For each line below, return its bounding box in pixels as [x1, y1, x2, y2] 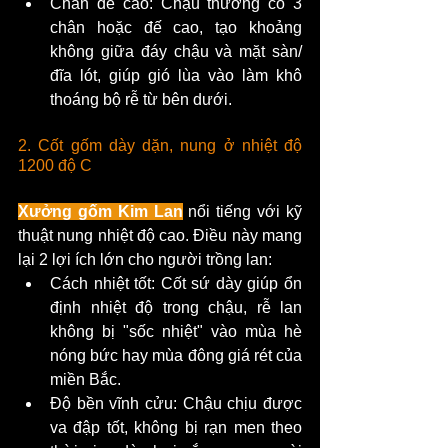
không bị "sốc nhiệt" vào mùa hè [50, 323, 302, 341]
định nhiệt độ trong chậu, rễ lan [50, 299, 302, 317]
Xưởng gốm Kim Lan [18, 203, 183, 221]
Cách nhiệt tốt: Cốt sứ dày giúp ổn [50, 275, 302, 293]
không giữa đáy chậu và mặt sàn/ [50, 43, 302, 61]
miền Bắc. [50, 371, 121, 389]
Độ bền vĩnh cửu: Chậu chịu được [50, 395, 302, 413]
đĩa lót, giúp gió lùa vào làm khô [50, 67, 302, 85]
